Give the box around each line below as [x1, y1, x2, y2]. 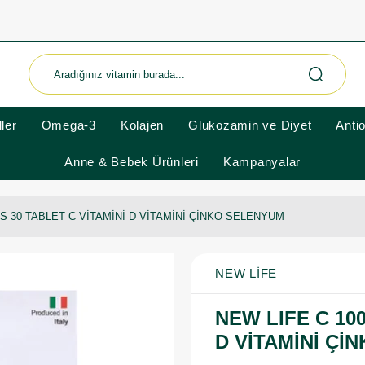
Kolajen [120, 118, 164, 132]
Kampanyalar [222, 155, 301, 169]
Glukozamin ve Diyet [188, 118, 312, 132]
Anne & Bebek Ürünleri [64, 155, 199, 169]
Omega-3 [41, 118, 96, 132]
